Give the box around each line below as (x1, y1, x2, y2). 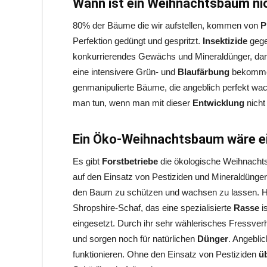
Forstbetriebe (102, 156, 160, 166)
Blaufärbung (178, 67, 232, 77)
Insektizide (203, 36, 250, 46)
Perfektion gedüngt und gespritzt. (73, 36, 203, 46)
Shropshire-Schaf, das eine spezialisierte (73, 203, 234, 213)
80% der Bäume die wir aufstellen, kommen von (73, 20, 260, 30)
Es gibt (73, 156, 102, 166)
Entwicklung (193, 98, 247, 108)
